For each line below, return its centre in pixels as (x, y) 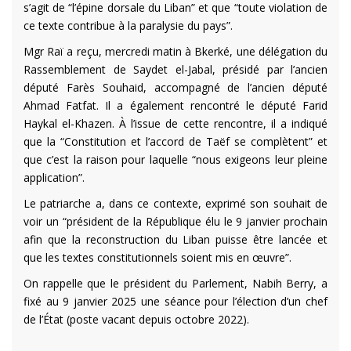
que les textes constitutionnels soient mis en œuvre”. (157, 258)
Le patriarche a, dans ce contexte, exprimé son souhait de (175, 204)
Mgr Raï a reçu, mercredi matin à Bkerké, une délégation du (175, 52)
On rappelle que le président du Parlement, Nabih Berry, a (175, 284)
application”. (54, 178)
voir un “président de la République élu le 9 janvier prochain (175, 222)
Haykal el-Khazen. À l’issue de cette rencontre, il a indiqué (175, 124)
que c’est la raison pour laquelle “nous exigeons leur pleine (175, 160)
